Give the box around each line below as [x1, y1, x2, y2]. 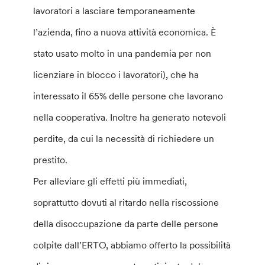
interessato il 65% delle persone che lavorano [33, 90, 224, 102]
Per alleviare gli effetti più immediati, [33, 175, 188, 187]
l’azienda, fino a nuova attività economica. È [33, 26, 216, 38]
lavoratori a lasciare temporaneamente [33, 5, 196, 17]
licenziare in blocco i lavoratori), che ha [33, 69, 199, 80]
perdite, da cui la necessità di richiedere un [33, 132, 215, 144]
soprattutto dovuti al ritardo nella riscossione [33, 196, 219, 208]
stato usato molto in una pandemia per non [33, 47, 212, 59]
